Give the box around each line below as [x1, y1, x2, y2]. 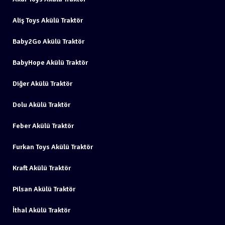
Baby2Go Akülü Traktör [13, 37, 84, 46]
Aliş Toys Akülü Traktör [13, 16, 83, 25]
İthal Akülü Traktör [13, 206, 70, 214]
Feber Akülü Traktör [13, 122, 74, 130]
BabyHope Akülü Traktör [13, 58, 88, 67]
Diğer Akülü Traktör [13, 79, 72, 88]
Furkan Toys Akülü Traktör [13, 143, 93, 151]
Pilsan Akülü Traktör [13, 185, 75, 193]
